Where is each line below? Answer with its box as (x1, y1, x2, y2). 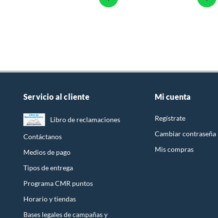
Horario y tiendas (23, 195, 76, 203)
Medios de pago (23, 148, 71, 157)
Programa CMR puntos (23, 179, 93, 188)
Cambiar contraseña (154, 129, 216, 138)
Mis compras (154, 145, 194, 154)
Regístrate (154, 114, 185, 123)
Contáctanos (23, 132, 62, 141)
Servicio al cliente (23, 92, 90, 102)
